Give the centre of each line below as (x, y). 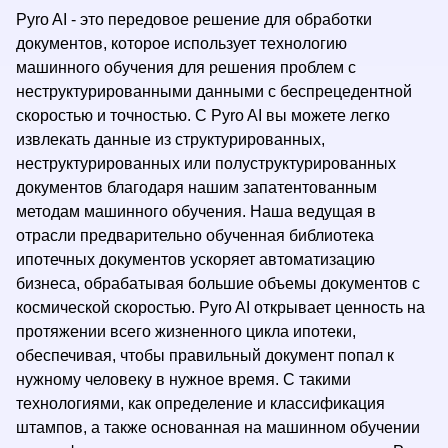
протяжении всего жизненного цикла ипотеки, (186, 331)
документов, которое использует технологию (181, 43)
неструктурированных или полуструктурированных (206, 163)
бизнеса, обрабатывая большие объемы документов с (218, 283)
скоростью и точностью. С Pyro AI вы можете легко (203, 115)
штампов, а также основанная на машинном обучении (218, 427)
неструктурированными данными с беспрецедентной (214, 91)
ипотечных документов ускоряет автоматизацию (195, 259)
